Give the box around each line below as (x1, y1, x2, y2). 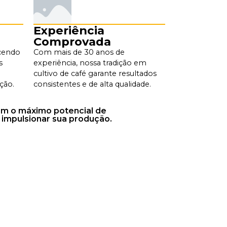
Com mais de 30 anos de (33, 47, 125, 57)
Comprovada (33, 34, 111, 49)
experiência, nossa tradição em (33, 58, 146, 67)
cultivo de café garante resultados (33, 68, 157, 78)
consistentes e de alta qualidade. (33, 79, 151, 89)
